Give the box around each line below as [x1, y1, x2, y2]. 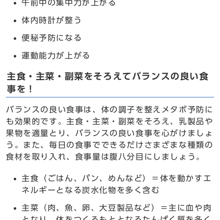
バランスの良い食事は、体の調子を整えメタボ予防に [6, 106, 214, 113]
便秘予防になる [22, 34, 82, 42]
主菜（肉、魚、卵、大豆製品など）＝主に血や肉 [22, 204, 212, 212]
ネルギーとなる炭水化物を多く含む [22, 186, 160, 194]
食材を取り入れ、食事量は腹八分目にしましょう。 [6, 153, 205, 161]
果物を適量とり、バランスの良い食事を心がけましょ [6, 129, 214, 137]
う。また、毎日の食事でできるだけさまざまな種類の [6, 141, 214, 149]
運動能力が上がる [22, 52, 91, 59]
